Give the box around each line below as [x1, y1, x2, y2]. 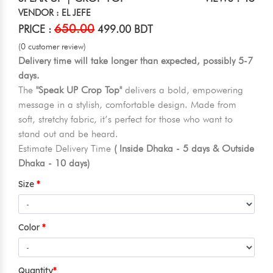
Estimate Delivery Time [18, 143, 114, 155]
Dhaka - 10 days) [18, 157, 90, 169]
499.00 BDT [94, 23, 153, 36]
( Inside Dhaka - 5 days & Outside [114, 143, 254, 155]
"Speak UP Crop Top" [36, 84, 122, 96]
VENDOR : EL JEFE [18, 7, 91, 19]
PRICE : [18, 23, 54, 36]
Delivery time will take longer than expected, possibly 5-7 [18, 55, 253, 67]
